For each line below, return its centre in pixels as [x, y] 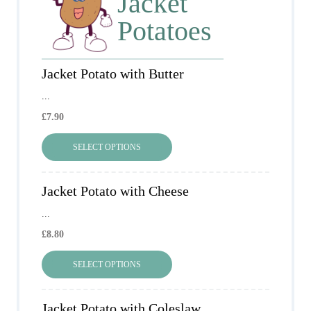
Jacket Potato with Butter [113, 74]
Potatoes [165, 31]
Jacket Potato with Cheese [115, 191]
